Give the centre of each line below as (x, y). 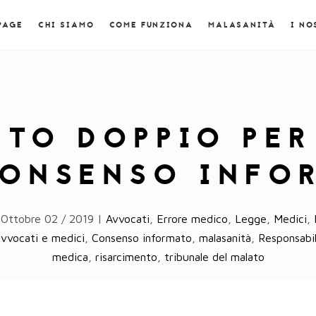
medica (70, 257)
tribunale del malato (214, 257)
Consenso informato (141, 238)
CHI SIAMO (66, 25)
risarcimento (126, 257)
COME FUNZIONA (151, 25)
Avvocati (127, 219)
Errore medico (192, 219)
